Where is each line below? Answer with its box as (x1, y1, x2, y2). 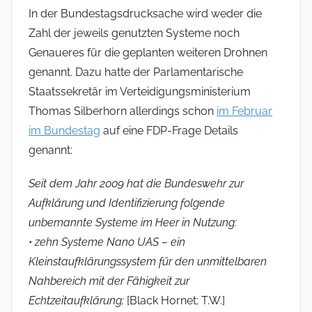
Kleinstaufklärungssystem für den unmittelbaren (29, 255, 267, 269)
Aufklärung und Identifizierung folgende (29, 196, 225, 210)
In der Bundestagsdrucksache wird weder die (29, 7, 262, 21)
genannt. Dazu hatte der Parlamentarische (29, 65, 243, 79)
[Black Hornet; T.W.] (127, 294, 225, 308)
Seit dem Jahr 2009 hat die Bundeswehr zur (29, 177, 244, 191)
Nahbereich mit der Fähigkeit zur (29, 274, 189, 288)
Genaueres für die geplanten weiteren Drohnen (29, 46, 267, 60)
